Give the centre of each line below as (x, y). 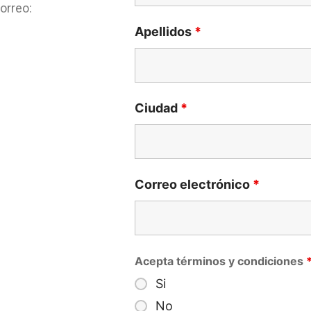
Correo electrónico (194, 184)
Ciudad (158, 108)
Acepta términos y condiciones (221, 261)
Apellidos (165, 32)
